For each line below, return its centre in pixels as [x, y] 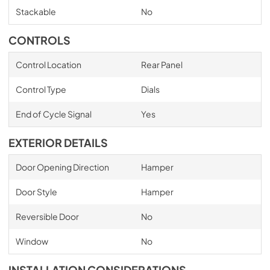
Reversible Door [47, 216]
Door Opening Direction [62, 167]
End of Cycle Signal [53, 114]
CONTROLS [39, 40]
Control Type [41, 89]
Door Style [36, 192]
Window [32, 241]
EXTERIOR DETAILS [58, 143]
